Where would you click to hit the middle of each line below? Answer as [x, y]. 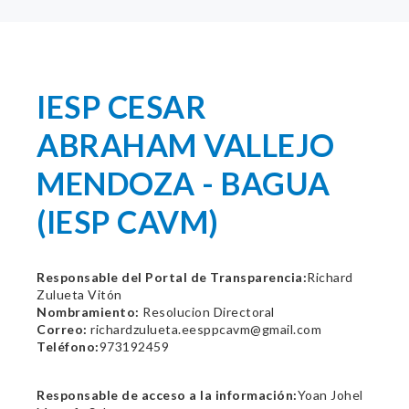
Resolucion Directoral [207, 312]
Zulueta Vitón [79, 294]
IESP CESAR [121, 106]
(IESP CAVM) [128, 221]
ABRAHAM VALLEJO [186, 145]
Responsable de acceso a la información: [167, 395]
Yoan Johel [330, 395]
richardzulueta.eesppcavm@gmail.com [204, 329]
